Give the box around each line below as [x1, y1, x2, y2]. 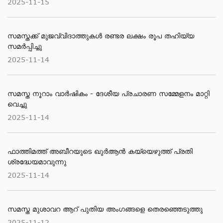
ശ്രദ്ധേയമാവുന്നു [7, 157, 66, 166]
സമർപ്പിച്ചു [7, 42, 42, 50]
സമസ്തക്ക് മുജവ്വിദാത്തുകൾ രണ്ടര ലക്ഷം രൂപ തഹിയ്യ [7, 31, 194, 40]
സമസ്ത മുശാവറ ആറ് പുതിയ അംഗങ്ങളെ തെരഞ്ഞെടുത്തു [7, 205, 203, 213]
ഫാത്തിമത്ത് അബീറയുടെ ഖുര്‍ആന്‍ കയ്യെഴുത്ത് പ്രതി [7, 147, 193, 155]
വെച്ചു [7, 100, 27, 108]
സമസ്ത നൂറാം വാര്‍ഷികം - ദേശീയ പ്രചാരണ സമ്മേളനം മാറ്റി [7, 89, 210, 98]
